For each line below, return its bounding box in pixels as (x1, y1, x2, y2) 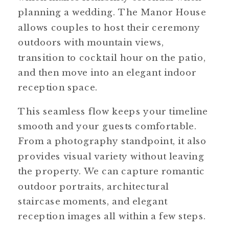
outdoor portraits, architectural (18, 180, 169, 192)
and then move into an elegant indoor (18, 67, 197, 78)
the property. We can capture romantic (18, 166, 205, 177)
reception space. (18, 82, 98, 93)
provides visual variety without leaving (18, 150, 204, 162)
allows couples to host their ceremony (18, 21, 201, 33)
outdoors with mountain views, (18, 37, 165, 48)
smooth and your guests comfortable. (18, 121, 197, 132)
